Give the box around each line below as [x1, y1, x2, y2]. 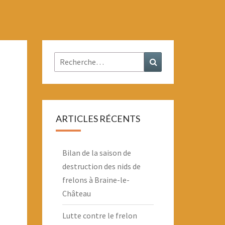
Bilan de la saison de [62, 148, 131, 158]
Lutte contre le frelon [62, 210, 137, 220]
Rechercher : [53, 53, 99, 63]
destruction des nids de [62, 161, 141, 171]
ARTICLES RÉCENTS [55, 113, 140, 124]
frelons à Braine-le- [62, 175, 130, 185]
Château [62, 188, 91, 198]
